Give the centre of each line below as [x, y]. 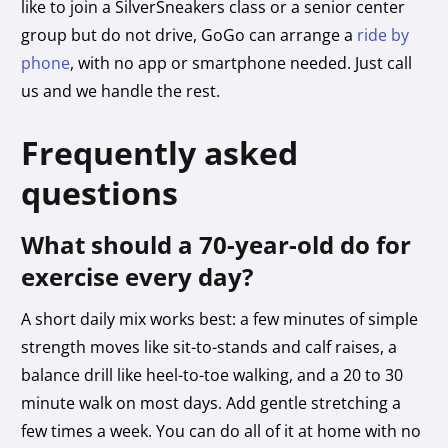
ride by [383, 34]
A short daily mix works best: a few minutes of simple [220, 318]
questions [100, 192]
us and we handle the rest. [121, 90]
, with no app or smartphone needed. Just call [241, 62]
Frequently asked [160, 152]
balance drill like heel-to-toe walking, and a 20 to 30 [212, 374]
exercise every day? [137, 276]
